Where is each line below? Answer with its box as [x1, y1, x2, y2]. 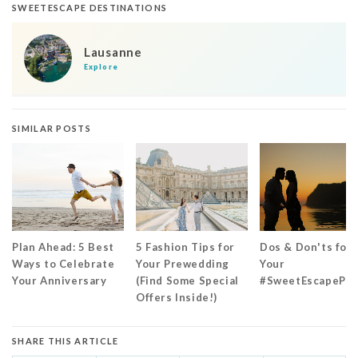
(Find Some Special [136, 273, 239, 287]
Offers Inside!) [136, 290, 217, 304]
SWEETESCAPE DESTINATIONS [12, 2, 168, 13]
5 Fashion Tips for [136, 240, 235, 253]
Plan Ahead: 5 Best [12, 240, 114, 253]
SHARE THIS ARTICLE [12, 335, 119, 346]
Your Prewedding [136, 257, 229, 270]
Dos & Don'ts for [260, 240, 352, 253]
